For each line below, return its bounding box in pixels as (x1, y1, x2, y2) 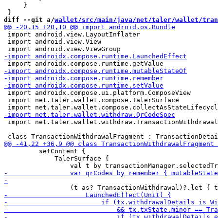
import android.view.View (4, 38, 101, 45)
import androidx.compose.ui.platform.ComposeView (4, 89, 191, 96)
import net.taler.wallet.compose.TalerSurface (4, 96, 179, 104)
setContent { (4, 147, 86, 155)
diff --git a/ (4, 16, 54, 23)
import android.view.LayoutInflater (4, 31, 140, 38)
